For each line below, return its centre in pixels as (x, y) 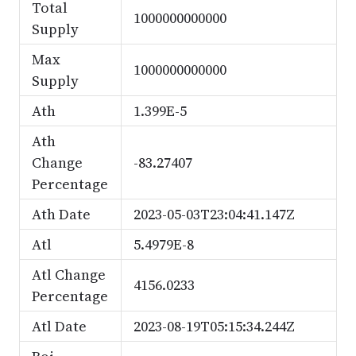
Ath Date (61, 214)
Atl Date (59, 326)
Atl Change (68, 275)
